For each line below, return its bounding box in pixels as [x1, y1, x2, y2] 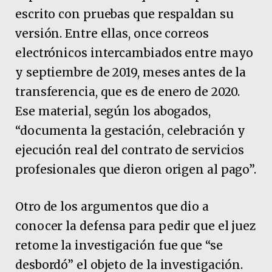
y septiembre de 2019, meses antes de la [15, 64, 246, 80]
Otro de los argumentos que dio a [15, 199, 209, 214]
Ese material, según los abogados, [15, 103, 211, 118]
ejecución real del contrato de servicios [15, 142, 245, 157]
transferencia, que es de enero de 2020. [15, 84, 240, 99]
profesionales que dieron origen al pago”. [15, 161, 257, 177]
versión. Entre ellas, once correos [15, 25, 209, 41]
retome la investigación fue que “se [15, 237, 223, 253]
